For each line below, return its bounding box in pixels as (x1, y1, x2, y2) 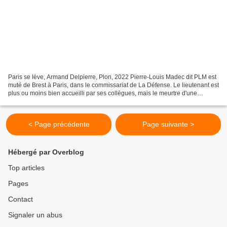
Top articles (8, 164, 45, 172)
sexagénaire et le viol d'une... (8, 97, 88, 105)
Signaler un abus (8, 211, 62, 219)
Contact (8, 195, 33, 203)
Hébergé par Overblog (8, 148, 84, 156)
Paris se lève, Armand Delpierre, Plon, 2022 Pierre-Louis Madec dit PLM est (8, 73, 216, 81)
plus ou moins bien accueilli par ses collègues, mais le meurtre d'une (8, 89, 197, 97)
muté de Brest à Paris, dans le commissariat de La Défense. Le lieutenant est (8, 81, 219, 89)
